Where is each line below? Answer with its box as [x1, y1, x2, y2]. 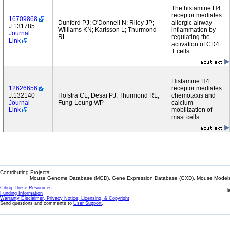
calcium [171, 99, 193, 106]
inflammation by [171, 26, 216, 33]
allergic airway [171, 19, 212, 26]
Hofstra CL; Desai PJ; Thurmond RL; [58, 92, 159, 99]
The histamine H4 [171, 5, 221, 12]
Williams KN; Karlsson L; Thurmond [58, 26, 157, 33]
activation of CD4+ [171, 41, 223, 48]
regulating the [171, 33, 210, 41]
